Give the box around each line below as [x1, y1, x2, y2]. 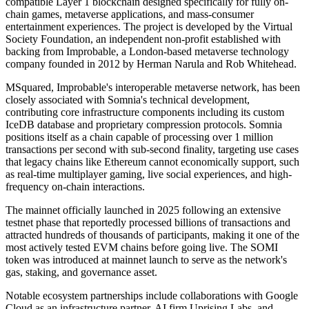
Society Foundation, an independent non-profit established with [6, 32, 281, 45]
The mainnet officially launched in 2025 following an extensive [6, 203, 281, 216]
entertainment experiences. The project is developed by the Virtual [6, 20, 292, 32]
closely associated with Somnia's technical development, [6, 93, 250, 106]
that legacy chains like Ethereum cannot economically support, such [6, 155, 299, 168]
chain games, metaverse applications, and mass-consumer [6, 8, 254, 20]
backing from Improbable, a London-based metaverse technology [6, 45, 289, 57]
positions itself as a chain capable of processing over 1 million [6, 130, 273, 143]
